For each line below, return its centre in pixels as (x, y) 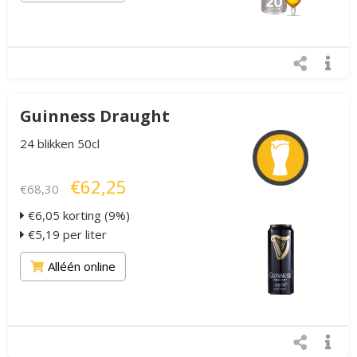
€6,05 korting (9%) (77, 216)
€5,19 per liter (66, 235)
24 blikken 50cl (60, 144)
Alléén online (82, 267)
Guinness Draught (95, 116)
